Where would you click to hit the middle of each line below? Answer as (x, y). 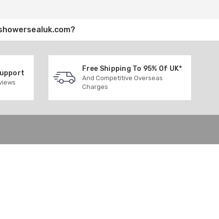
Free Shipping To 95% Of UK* (132, 68)
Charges (95, 87)
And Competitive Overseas (122, 78)
